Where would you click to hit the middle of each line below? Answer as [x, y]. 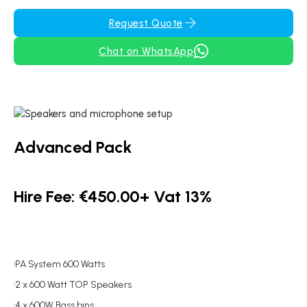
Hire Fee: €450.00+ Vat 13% [113, 196]
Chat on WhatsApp [146, 51]
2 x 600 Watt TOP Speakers [73, 285]
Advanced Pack [73, 147]
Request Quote [146, 23]
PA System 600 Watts [60, 264]
